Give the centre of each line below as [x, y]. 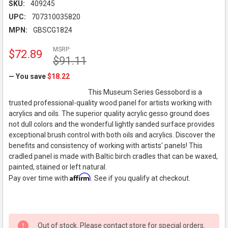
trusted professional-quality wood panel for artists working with [110, 103]
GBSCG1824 [52, 30]
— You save [27, 76]
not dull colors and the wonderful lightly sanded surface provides [111, 124]
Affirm [80, 177]
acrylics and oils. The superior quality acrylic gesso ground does [109, 113]
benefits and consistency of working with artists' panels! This [105, 145]
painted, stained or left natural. [58, 167]
